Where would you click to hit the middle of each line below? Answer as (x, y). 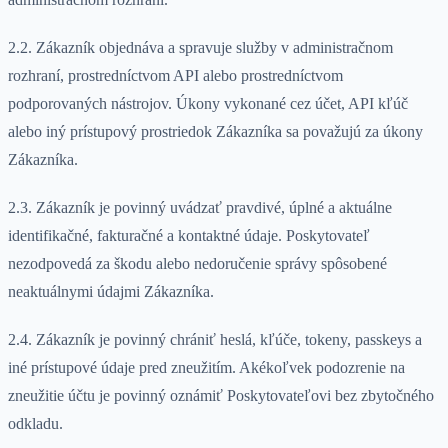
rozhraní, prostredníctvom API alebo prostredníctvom (175, 76)
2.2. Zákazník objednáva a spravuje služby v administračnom (200, 48)
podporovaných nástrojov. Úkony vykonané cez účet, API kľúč (208, 104)
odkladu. (35, 424)
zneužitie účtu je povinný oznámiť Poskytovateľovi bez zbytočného (221, 396)
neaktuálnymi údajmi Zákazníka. (111, 292)
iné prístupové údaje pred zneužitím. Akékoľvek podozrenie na (206, 368)
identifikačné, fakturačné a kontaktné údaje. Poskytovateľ (189, 236)
